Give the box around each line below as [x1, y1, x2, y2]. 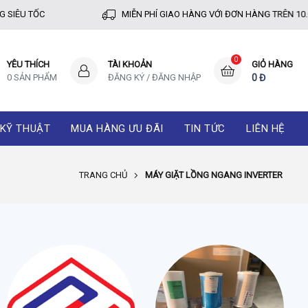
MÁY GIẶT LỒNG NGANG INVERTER [145, 169, 283, 180]
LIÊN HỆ [245, 122, 285, 135]
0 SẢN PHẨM [6, 71, 57, 82]
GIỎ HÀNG [251, 58, 293, 69]
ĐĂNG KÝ [107, 71, 144, 82]
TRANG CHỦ [79, 169, 127, 180]
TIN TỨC [184, 122, 226, 135]
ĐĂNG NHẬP [151, 71, 201, 82]
